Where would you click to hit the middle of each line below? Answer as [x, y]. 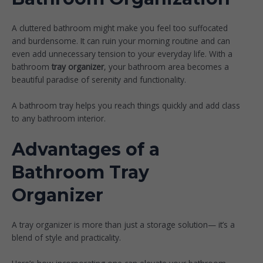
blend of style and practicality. [68, 238]
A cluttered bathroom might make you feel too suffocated [120, 28]
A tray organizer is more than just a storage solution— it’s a [123, 225]
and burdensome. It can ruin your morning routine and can [121, 41]
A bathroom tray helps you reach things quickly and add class [126, 106]
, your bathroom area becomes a [166, 67]
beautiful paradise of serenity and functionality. [100, 80]
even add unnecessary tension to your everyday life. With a [122, 54]
